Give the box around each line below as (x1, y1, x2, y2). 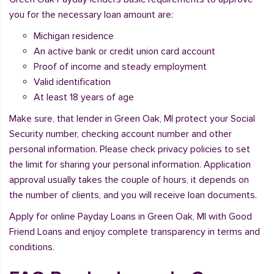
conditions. (9, 241, 54, 253)
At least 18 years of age (34, 91, 134, 103)
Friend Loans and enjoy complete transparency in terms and (9, 226, 260, 238)
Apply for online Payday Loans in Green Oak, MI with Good (9, 210, 252, 223)
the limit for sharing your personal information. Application (9, 158, 251, 171)
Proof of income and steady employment (34, 61, 207, 73)
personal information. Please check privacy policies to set (9, 143, 250, 155)
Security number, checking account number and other (9, 128, 232, 140)
